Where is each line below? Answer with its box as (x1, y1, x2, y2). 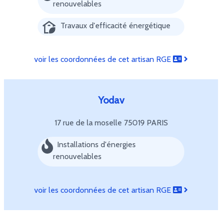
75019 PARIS (123, 118, 168, 127)
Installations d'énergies (56, 140, 136, 149)
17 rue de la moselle (54, 118, 124, 127)
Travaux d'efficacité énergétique (60, 21, 170, 30)
